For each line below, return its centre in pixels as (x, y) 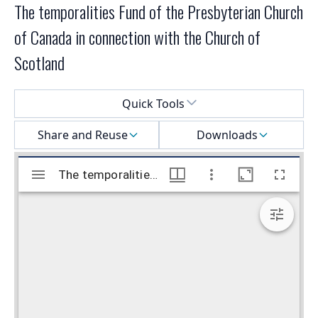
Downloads (227, 135)
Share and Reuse (82, 135)
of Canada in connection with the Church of (137, 37)
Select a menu (51, 98)
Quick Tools (153, 104)
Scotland (39, 63)
